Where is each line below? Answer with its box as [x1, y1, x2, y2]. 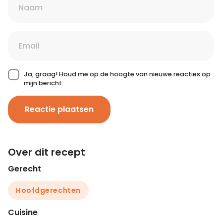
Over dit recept [8, 145, 85, 159]
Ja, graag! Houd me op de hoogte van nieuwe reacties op [24, 69, 211, 78]
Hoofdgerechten [16, 185, 81, 195]
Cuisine [8, 206, 38, 218]
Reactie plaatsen [25, 103, 94, 115]
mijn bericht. [24, 78, 63, 87]
